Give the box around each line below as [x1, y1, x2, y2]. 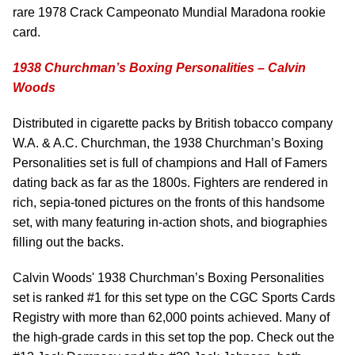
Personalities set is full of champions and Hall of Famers [13, 156, 327, 170]
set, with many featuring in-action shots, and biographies [13, 216, 327, 229]
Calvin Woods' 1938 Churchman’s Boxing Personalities [13, 271, 324, 284]
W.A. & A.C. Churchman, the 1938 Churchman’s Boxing [13, 136, 323, 150]
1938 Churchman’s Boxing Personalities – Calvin [13, 61, 306, 74]
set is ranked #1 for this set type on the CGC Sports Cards [13, 291, 335, 304]
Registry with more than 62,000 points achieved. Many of [13, 311, 330, 324]
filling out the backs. [13, 235, 124, 249]
